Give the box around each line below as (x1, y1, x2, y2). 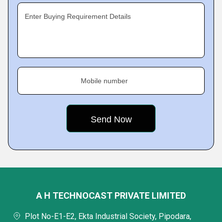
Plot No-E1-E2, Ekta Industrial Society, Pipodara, (25, 212, 191, 221)
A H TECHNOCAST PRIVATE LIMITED (36, 190, 186, 201)
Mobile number (81, 77, 128, 85)
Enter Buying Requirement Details (25, 12, 131, 20)
